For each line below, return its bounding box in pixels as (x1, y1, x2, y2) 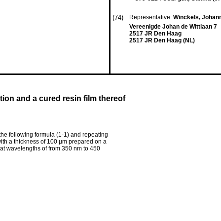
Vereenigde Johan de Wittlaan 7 (129, 23, 217, 30)
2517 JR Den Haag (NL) (129, 37, 195, 44)
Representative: (129, 14, 173, 21)
